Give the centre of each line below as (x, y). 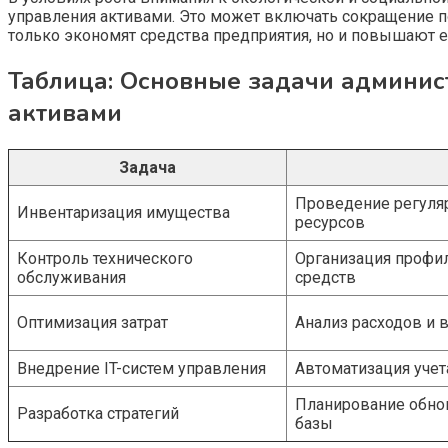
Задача (147, 167)
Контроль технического (105, 258)
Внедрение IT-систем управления (141, 368)
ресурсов (330, 222)
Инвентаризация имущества (123, 212)
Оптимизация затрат (92, 322)
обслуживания (71, 277)
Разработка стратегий (98, 413)
